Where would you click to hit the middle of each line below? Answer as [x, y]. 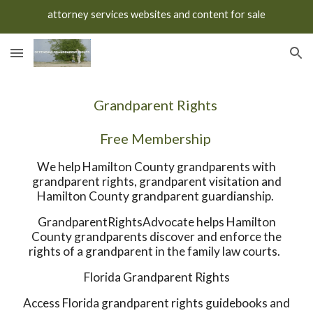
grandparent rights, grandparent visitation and [156, 181]
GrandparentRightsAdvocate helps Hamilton [156, 222]
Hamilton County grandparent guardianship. [156, 196]
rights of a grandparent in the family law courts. [156, 251]
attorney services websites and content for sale [156, 14]
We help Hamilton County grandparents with [156, 167]
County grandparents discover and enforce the [156, 236]
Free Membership [156, 138]
